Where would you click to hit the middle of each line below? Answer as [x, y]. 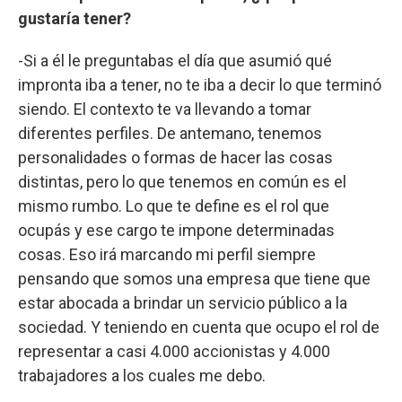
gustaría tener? [74, 18]
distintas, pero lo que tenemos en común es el [182, 181]
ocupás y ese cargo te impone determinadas [176, 230]
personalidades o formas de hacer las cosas [175, 157]
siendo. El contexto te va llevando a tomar [165, 109]
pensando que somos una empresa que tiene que [194, 278]
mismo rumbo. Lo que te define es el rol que [174, 205]
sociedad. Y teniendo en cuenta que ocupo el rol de [199, 327]
